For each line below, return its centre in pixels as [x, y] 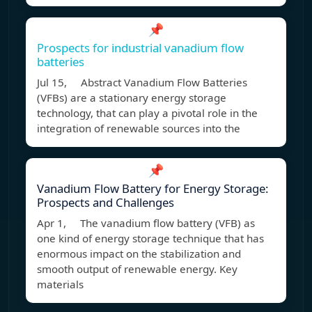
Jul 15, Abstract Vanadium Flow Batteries [142, 83]
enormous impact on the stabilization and [139, 254]
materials [60, 284]
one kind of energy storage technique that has [150, 239]
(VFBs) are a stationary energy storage [132, 98]
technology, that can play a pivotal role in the [147, 113]
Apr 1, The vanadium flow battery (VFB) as [146, 223]
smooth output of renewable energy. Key [137, 269]
